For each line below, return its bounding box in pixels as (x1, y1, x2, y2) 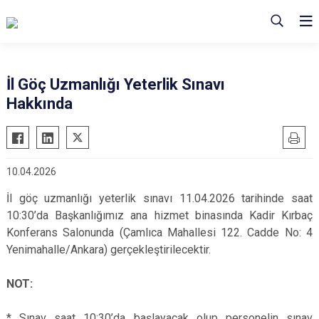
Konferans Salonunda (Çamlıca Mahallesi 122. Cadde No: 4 (6, 226, 313, 239)
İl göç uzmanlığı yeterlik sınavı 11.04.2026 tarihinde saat (6, 192, 313, 205)
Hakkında (6, 95, 73, 113)
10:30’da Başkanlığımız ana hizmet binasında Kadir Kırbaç (6, 209, 313, 222)
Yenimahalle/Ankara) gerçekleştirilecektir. (6, 243, 211, 256)
